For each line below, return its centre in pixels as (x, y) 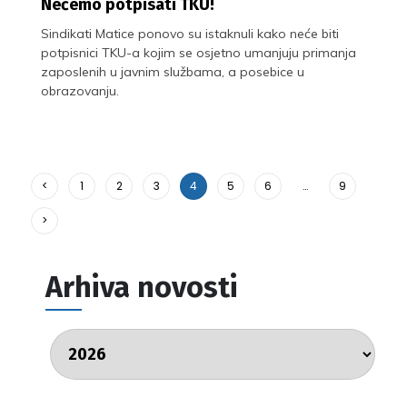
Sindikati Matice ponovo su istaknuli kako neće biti (190, 33)
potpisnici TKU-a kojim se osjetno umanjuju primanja (199, 52)
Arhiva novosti (142, 287)
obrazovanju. (80, 90)
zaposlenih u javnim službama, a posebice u (173, 71)
